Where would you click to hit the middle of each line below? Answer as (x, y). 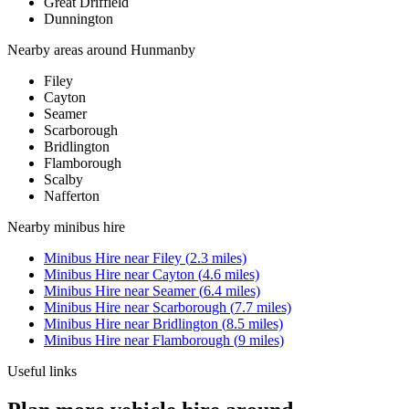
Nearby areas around (69, 50)
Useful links (42, 372)
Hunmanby (163, 50)
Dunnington (79, 19)
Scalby (63, 180)
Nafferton (72, 196)
